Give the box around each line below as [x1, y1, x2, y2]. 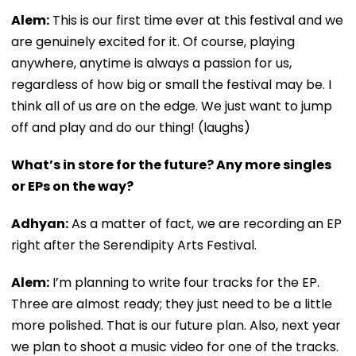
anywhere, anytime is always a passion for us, [11, 53, 292, 72]
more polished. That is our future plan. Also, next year [11, 315, 341, 335]
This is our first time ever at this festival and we [49, 10, 343, 29]
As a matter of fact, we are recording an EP [68, 214, 342, 233]
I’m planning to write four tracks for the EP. [49, 273, 319, 292]
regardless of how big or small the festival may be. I [11, 75, 331, 94]
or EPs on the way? [11, 176, 133, 195]
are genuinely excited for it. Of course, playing [11, 32, 295, 51]
